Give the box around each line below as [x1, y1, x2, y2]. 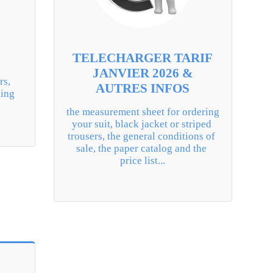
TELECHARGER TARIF [73, 51, 213, 65]
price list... [120, 154, 166, 166]
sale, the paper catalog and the [76, 142, 207, 154]
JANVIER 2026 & [92, 66, 193, 80]
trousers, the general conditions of [68, 130, 216, 142]
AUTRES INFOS [96, 81, 190, 95]
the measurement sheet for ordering [66, 105, 219, 118]
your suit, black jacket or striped [71, 118, 211, 130]
